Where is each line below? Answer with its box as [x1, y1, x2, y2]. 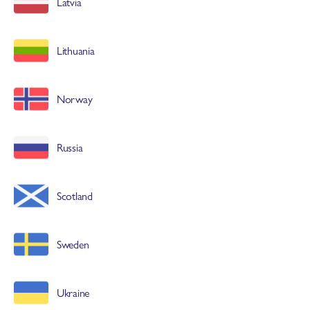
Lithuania [57, 42, 95, 58]
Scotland [57, 188, 93, 203]
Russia [57, 139, 83, 155]
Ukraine [57, 284, 90, 300]
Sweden [57, 236, 89, 252]
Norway [57, 91, 93, 107]
